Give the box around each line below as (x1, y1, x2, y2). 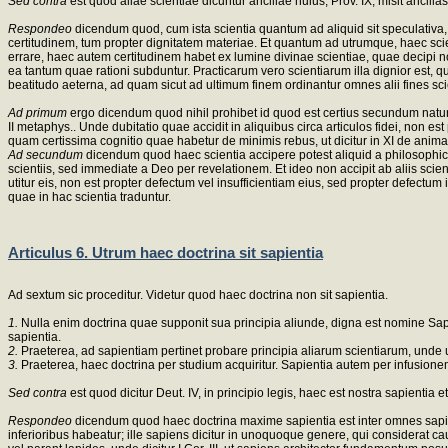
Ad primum (8, 105, 70, 120)
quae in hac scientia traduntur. (8, 189, 171, 204)
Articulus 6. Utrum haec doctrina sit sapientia (8, 244, 323, 262)
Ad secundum (8, 147, 86, 162)
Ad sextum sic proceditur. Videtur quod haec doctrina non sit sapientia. (8, 287, 388, 302)
